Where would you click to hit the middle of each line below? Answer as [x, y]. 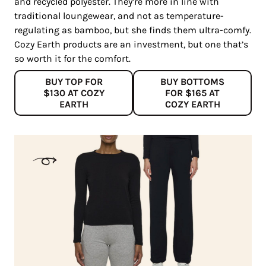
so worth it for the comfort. [72, 59]
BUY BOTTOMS [192, 82]
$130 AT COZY [74, 93]
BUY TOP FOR [74, 82]
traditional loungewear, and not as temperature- [119, 16]
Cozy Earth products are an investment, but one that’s [131, 45]
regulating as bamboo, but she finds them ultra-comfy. [133, 30]
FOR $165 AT [192, 93]
